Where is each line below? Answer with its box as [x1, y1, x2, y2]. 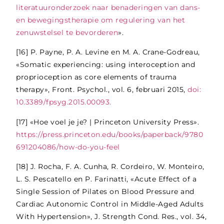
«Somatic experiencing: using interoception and [16, 60, 195, 69]
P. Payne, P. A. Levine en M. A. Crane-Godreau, [30, 47, 200, 57]
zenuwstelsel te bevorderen [16, 27, 118, 37]
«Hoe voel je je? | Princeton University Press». [29, 117, 199, 126]
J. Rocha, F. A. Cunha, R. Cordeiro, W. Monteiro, [30, 162, 204, 171]
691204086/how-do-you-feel [16, 142, 122, 151]
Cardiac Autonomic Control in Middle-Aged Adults [16, 199, 204, 209]
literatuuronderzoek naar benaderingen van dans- [16, 2, 200, 12]
